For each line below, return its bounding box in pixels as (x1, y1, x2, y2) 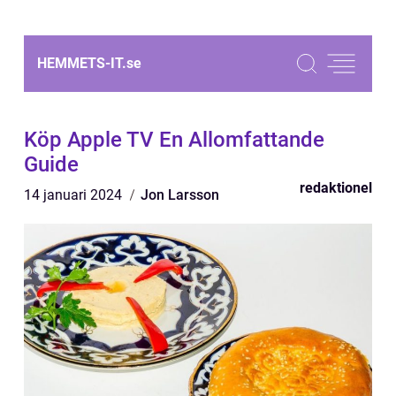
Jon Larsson (141, 187, 219, 203)
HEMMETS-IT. (37, 55, 126, 72)
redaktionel (300, 179, 372, 196)
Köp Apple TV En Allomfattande (24, 127, 324, 152)
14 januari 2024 (24, 187, 126, 203)
